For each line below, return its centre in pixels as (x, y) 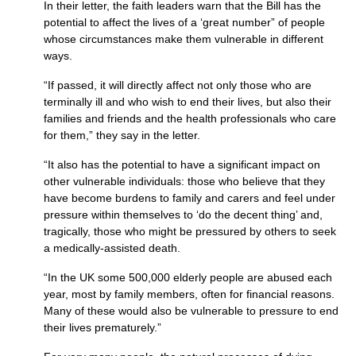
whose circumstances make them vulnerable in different (184, 39)
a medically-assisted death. (112, 248)
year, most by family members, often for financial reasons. (189, 294)
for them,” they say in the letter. (122, 135)
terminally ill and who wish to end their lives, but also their (188, 102)
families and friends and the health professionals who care (190, 118)
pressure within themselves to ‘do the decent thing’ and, (183, 215)
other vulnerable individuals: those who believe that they (184, 181)
